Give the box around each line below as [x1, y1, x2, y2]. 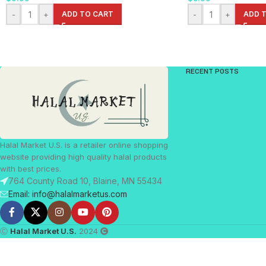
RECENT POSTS [185, 66, 239, 77]
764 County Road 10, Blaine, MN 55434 [8, 175, 162, 186]
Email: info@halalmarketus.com [8, 188, 127, 199]
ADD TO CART [62, 9, 113, 19]
